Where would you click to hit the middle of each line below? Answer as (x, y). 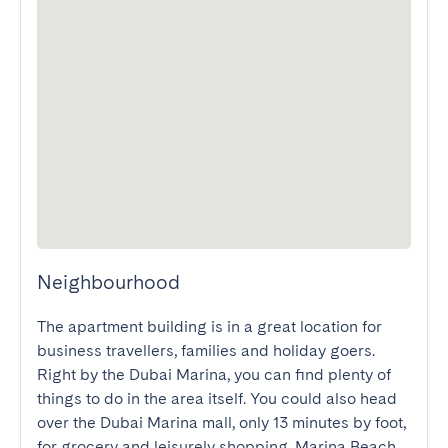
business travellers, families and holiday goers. (206, 350)
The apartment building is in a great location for (209, 326)
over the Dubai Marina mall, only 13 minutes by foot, (221, 422)
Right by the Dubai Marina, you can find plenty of (214, 374)
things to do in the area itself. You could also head (217, 398)
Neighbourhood (108, 282)
